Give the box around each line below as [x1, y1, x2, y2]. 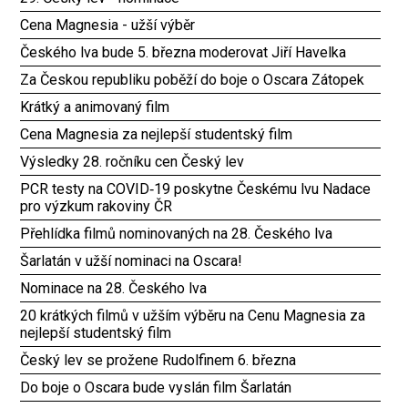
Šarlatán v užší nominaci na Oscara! [20, 251, 243, 270]
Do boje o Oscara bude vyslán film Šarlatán [20, 378, 292, 396]
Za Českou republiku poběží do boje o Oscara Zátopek [20, 70, 365, 88]
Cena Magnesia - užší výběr [20, 15, 196, 34]
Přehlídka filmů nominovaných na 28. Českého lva [20, 224, 333, 242]
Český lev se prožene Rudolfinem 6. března [20, 351, 297, 369]
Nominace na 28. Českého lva [20, 279, 208, 297]
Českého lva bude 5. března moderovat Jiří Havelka [20, 43, 347, 61]
